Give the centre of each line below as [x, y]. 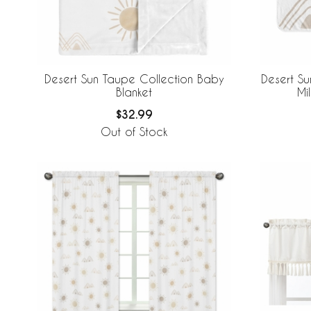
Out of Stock [134, 132]
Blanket [134, 92]
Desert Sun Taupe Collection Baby [134, 78]
